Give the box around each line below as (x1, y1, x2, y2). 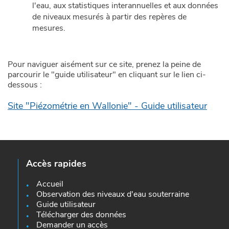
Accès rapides (26, 157, 86, 170)
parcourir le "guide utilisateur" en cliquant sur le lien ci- (8, 68, 206, 80)
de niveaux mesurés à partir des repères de (32, 11, 187, 22)
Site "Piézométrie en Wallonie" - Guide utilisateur (8, 99, 207, 112)
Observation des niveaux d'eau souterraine (36, 188, 189, 200)
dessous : (8, 79, 42, 90)
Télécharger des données (36, 209, 126, 220)
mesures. (32, 22, 65, 34)
